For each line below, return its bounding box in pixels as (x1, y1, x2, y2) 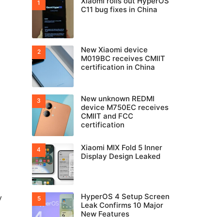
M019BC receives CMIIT (81, 54, 165, 63)
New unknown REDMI (81, 94, 155, 103)
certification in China (81, 62, 155, 72)
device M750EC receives (81, 103, 169, 112)
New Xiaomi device (81, 45, 148, 54)
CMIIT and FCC (81, 111, 133, 121)
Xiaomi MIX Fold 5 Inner (81, 143, 162, 152)
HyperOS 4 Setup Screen (81, 192, 170, 201)
